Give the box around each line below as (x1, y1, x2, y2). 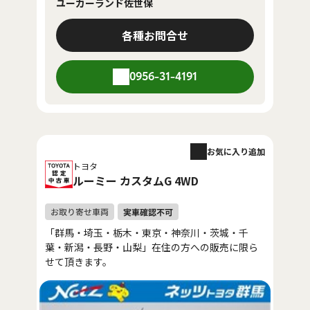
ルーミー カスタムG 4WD (73, 172, 199, 189)
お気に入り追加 (207, 145, 265, 157)
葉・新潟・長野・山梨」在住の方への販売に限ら (45, 239, 258, 254)
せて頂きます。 (45, 254, 112, 268)
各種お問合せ (122, 26, 188, 44)
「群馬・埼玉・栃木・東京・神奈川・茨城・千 (45, 225, 248, 239)
